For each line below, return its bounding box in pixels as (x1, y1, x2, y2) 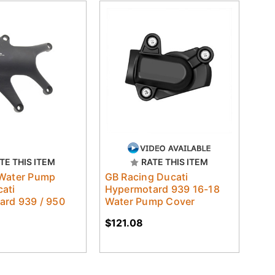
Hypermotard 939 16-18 (104, 182, 220, 195)
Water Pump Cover (104, 195, 195, 207)
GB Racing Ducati (104, 170, 188, 183)
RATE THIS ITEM (141, 156, 208, 167)
